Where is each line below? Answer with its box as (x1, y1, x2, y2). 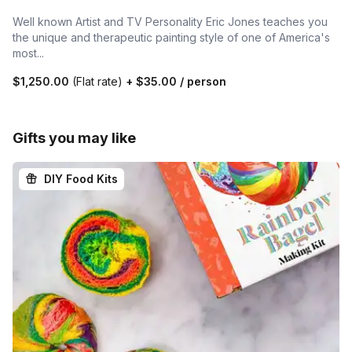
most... (13, 46, 44, 60)
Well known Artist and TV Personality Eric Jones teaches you (13, 14, 328, 28)
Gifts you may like (13, 129, 136, 146)
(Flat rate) (72, 74, 123, 88)
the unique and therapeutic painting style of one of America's (13, 30, 330, 44)
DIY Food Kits (44, 171, 118, 185)
